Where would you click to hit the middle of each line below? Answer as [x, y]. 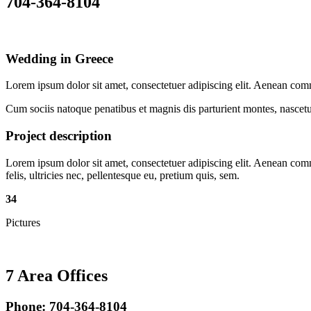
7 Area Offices [57, 275]
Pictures [23, 222]
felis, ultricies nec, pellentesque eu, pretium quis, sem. [123, 175]
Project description [59, 135]
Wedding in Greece [59, 58]
